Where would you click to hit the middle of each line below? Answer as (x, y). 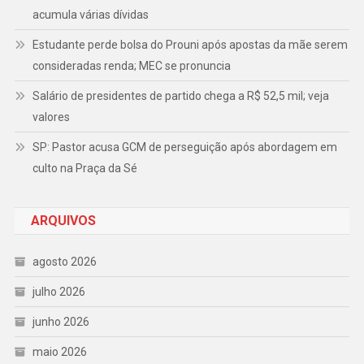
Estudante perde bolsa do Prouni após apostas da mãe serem (190, 45)
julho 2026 (58, 292)
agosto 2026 (64, 262)
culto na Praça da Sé (84, 169)
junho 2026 (61, 322)
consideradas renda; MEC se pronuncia (131, 66)
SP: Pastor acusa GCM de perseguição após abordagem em (184, 147)
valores (51, 117)
